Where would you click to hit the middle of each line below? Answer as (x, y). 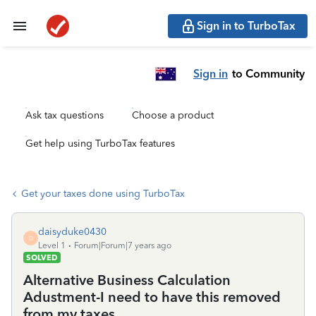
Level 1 (52, 245)
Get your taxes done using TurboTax (103, 194)
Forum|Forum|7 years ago (123, 245)
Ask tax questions (65, 115)
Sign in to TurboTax (246, 26)
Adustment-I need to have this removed (152, 297)
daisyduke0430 (72, 232)
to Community (268, 73)
